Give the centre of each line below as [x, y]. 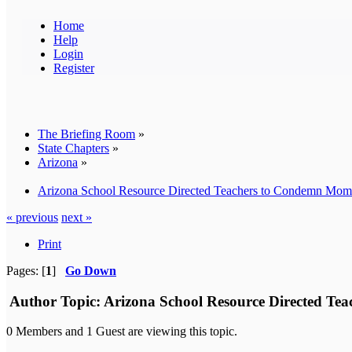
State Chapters [73, 148]
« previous [32, 217]
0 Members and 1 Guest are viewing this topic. [122, 332]
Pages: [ [26, 270]
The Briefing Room [86, 134]
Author [33, 301]
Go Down [91, 270]
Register [74, 68]
